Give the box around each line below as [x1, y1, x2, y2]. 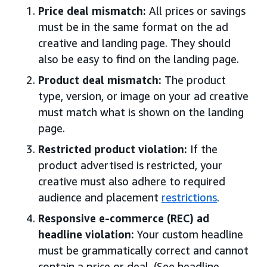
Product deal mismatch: [38, 73, 162, 86]
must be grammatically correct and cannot [38, 243, 249, 257]
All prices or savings [146, 4, 246, 17]
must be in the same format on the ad [38, 20, 228, 33]
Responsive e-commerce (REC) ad [38, 211, 209, 225]
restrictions [162, 190, 217, 204]
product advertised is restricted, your [38, 158, 222, 172]
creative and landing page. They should [38, 36, 231, 49]
